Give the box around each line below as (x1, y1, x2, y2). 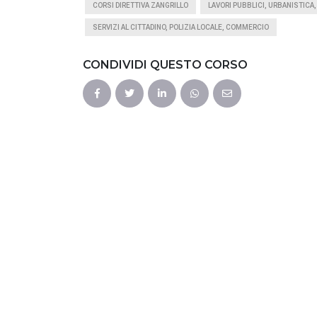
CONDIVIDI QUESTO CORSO (83, 58, 248, 72)
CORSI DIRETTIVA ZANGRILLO (93, 1, 188, 10)
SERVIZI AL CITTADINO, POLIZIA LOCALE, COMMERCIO (93, 23, 269, 32)
